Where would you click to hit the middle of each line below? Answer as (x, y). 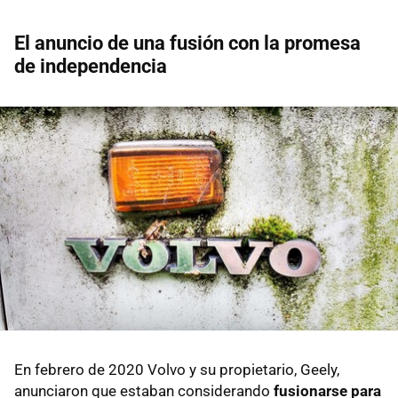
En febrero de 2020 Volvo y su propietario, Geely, (177, 369)
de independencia (91, 66)
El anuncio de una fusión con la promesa (187, 43)
